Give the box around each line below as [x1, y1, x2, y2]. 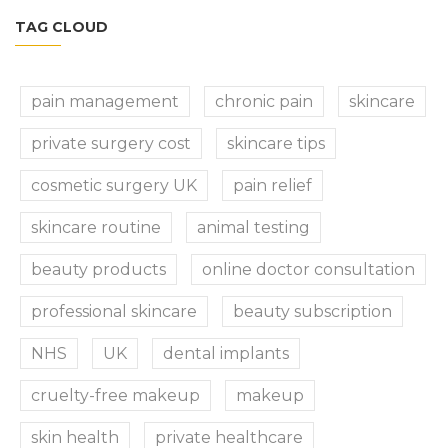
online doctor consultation [202, 259, 415, 279]
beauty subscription [233, 301, 392, 321]
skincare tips [227, 133, 325, 153]
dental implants [163, 343, 289, 363]
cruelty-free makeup [31, 385, 200, 405]
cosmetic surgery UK [31, 175, 197, 195]
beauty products [31, 259, 166, 279]
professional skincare [31, 301, 197, 321]
